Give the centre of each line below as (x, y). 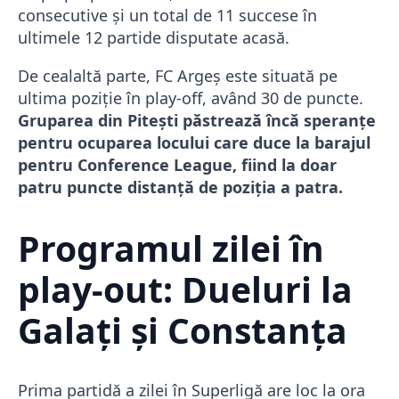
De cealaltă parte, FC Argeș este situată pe (178, 76)
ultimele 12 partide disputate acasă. (154, 38)
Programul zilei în (171, 248)
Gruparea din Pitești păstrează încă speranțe (197, 121)
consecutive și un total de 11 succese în (167, 16)
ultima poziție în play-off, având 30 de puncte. (191, 98)
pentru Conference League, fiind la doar (177, 165)
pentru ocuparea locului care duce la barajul (194, 143)
